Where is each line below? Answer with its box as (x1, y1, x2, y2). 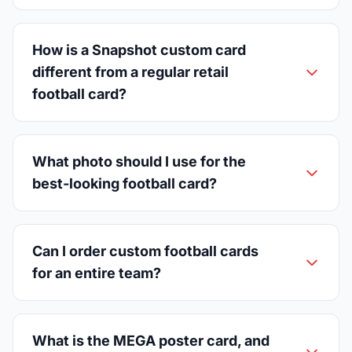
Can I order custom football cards (32, 243, 258, 260)
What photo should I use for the (32, 153, 246, 170)
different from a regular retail (32, 64, 229, 81)
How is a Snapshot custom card (32, 42, 246, 59)
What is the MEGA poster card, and (32, 332, 269, 350)
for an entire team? (32, 265, 161, 282)
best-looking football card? (32, 175, 217, 192)
